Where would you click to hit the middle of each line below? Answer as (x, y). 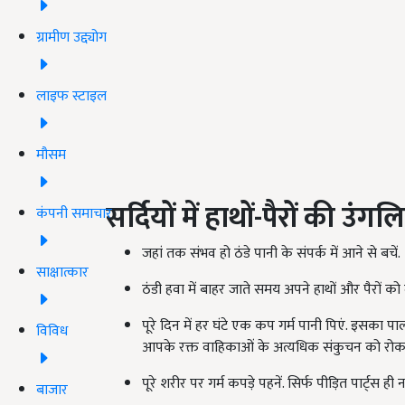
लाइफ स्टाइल (71, 96)
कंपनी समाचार (74, 213)
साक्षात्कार (62, 272)
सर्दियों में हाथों (180, 219)
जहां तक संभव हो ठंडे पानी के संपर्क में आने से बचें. (271, 254)
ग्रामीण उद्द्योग (71, 37)
